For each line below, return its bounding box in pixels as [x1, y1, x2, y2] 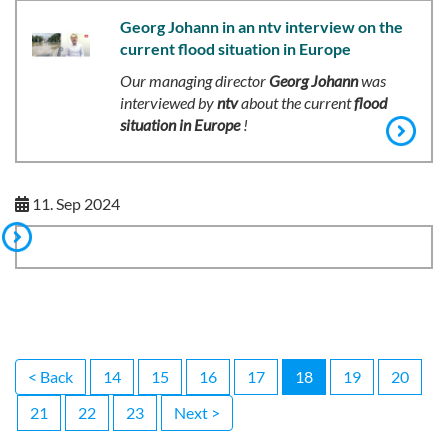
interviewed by [119, 93, 217, 113]
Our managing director [119, 71, 269, 91]
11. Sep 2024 [29, 194, 120, 214]
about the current [237, 93, 354, 113]
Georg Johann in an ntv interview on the [119, 17, 403, 37]
